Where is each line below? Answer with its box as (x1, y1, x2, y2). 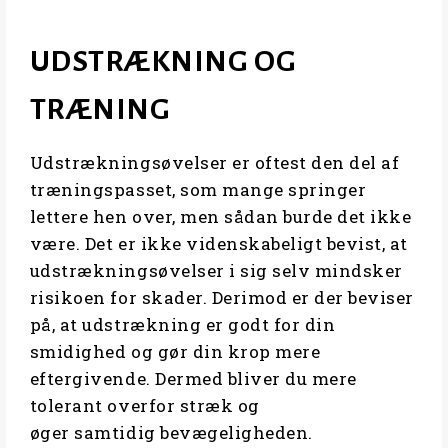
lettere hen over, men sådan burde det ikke (29, 205, 412, 229)
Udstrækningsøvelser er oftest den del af (29, 151, 400, 175)
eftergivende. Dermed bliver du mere (29, 367, 357, 391)
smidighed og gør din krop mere (29, 340, 321, 364)
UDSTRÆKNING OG (29, 45, 297, 78)
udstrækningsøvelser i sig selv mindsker (29, 259, 403, 283)
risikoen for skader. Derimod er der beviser (29, 286, 414, 310)
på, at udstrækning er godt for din (29, 313, 336, 337)
